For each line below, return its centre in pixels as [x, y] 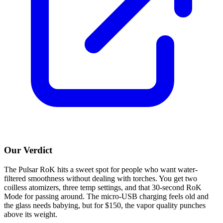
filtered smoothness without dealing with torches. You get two [101, 179]
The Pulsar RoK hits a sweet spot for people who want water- [101, 170]
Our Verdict [28, 150]
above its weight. [31, 215]
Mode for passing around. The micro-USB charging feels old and [106, 197]
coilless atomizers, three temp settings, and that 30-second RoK [103, 188]
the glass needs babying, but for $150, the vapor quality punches [105, 206]
